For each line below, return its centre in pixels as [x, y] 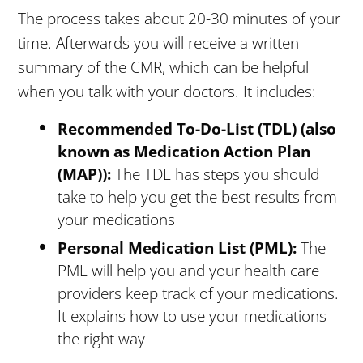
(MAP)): [85, 174]
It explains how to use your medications [192, 316]
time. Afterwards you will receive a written [159, 43]
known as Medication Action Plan [184, 152]
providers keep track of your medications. [199, 293]
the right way [102, 339]
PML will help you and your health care [189, 271]
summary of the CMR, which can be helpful [164, 67]
